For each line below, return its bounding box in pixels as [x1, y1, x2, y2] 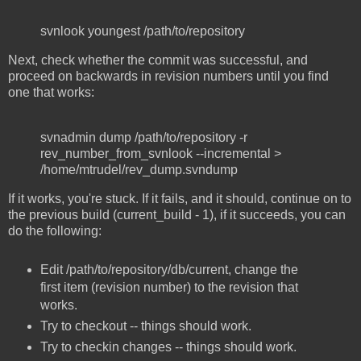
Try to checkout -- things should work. [39, 319, 251, 334]
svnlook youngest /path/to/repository [40, 24, 245, 39]
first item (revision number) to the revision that [39, 280, 298, 295]
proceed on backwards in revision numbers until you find [8, 68, 329, 83]
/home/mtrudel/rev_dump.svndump [40, 162, 238, 176]
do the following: [8, 223, 102, 238]
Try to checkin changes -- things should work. [39, 340, 297, 355]
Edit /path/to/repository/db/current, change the [39, 263, 298, 277]
